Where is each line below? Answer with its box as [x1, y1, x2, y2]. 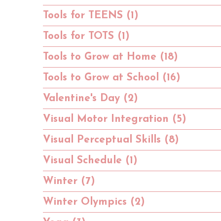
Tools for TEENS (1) [43, 10, 139, 21]
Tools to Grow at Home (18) [43, 51, 178, 62]
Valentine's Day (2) [43, 93, 138, 104]
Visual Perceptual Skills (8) [43, 134, 179, 145]
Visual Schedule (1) [43, 155, 138, 166]
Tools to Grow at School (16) [43, 72, 181, 83]
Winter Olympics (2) [43, 196, 145, 207]
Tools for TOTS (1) [43, 31, 130, 41]
